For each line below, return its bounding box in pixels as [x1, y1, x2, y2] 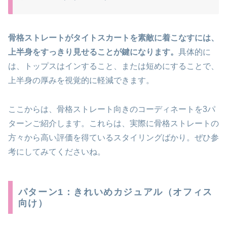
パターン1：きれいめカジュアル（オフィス [18, 186, 213, 197]
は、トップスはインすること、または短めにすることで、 [8, 61, 219, 70]
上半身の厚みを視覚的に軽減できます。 [8, 75, 154, 85]
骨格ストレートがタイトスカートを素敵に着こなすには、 [8, 33, 219, 42]
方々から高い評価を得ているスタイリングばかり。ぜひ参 [8, 133, 219, 142]
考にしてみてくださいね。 [8, 147, 105, 156]
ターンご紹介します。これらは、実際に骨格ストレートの [8, 119, 219, 128]
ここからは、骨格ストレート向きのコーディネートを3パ [8, 104, 215, 113]
